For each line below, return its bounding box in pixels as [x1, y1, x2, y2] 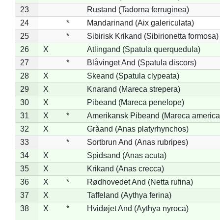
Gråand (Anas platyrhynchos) [86, 124, 189, 133]
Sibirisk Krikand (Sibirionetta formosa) [86, 31, 219, 40]
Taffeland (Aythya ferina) [86, 191, 171, 199]
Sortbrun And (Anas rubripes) [86, 137, 188, 146]
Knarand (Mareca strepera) [86, 84, 180, 93]
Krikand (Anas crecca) [86, 164, 164, 173]
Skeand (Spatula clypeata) [86, 71, 179, 80]
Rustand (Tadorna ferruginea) [86, 5, 189, 14]
